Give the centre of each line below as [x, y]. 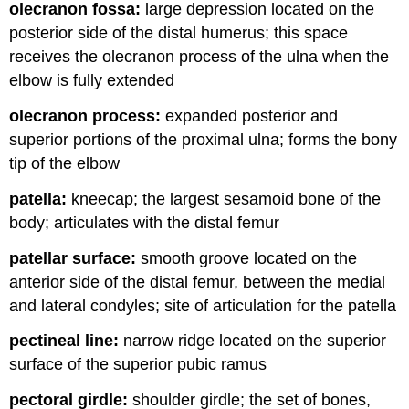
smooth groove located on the [247, 258]
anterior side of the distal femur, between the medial [198, 282]
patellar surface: [73, 258]
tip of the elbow [65, 163]
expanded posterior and [250, 115]
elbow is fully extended [92, 81]
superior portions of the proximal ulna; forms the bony [204, 139]
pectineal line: [64, 341]
